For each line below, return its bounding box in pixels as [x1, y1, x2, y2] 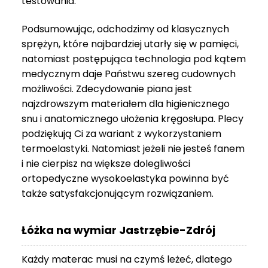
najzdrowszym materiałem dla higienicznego [22, 97, 230, 111]
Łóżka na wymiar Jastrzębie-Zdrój [22, 222, 215, 237]
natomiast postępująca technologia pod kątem [22, 52, 246, 66]
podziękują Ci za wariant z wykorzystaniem [22, 127, 221, 141]
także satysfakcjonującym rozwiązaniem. [22, 187, 216, 201]
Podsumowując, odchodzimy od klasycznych [22, 22, 229, 36]
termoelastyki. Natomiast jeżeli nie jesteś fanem [22, 142, 245, 156]
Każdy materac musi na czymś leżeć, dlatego [22, 252, 232, 266]
